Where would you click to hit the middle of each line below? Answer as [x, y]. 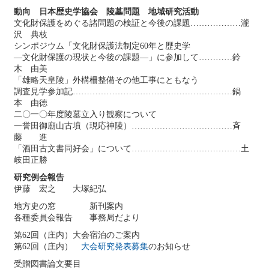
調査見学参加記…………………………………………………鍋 [127, 92]
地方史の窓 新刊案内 [68, 206]
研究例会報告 [39, 177]
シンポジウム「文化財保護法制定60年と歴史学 [102, 46]
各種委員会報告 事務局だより [77, 218]
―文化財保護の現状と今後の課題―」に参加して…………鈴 [127, 57]
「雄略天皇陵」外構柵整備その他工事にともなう [106, 80]
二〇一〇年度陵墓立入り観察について [85, 114]
